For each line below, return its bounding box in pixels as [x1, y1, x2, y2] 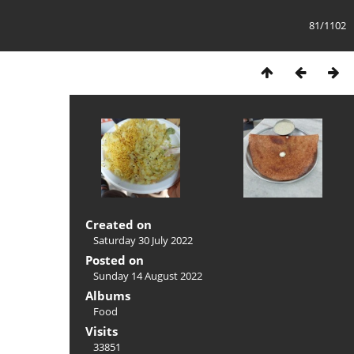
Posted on [85, 252, 144, 268]
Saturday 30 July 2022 [93, 233, 193, 247]
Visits [85, 323, 118, 339]
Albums [85, 288, 130, 303]
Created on [85, 217, 152, 232]
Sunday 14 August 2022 [93, 269, 202, 283]
